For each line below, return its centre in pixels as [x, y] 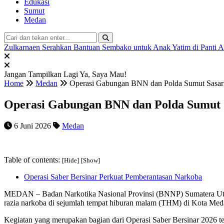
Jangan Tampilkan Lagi [42, 74]
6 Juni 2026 [31, 126]
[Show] [90, 160]
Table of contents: [33, 160]
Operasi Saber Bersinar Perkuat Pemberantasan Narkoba [113, 177]
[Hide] [70, 160]
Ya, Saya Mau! [103, 74]
